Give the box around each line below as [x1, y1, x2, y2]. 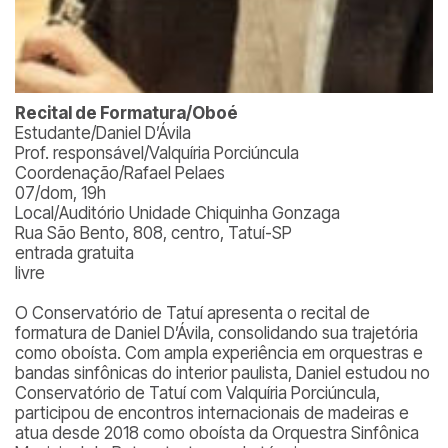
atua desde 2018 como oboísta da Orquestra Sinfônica [15, 423, 419, 443]
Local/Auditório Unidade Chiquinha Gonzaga [15, 203, 340, 223]
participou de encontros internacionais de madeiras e [15, 403, 409, 423]
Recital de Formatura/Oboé [15, 103, 238, 123]
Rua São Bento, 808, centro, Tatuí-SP [15, 223, 292, 243]
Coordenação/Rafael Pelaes [15, 163, 225, 183]
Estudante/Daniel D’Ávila [15, 123, 191, 143]
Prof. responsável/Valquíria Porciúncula [15, 143, 299, 163]
